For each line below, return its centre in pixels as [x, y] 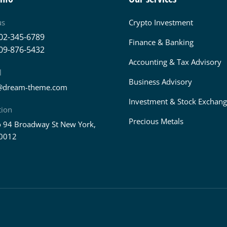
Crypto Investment [161, 23]
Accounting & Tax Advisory [175, 62]
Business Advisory [160, 82]
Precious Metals [156, 121]
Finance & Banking [161, 42]
